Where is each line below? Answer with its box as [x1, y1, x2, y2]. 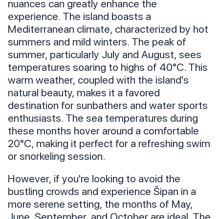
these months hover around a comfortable [8, 124, 199, 137]
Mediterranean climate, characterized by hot [8, 22, 208, 36]
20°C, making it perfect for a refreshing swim [8, 137, 210, 150]
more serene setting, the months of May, [8, 197, 193, 211]
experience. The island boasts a [8, 10, 151, 23]
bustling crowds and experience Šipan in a [8, 185, 196, 198]
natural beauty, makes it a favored [8, 86, 160, 99]
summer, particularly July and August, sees [8, 48, 201, 61]
